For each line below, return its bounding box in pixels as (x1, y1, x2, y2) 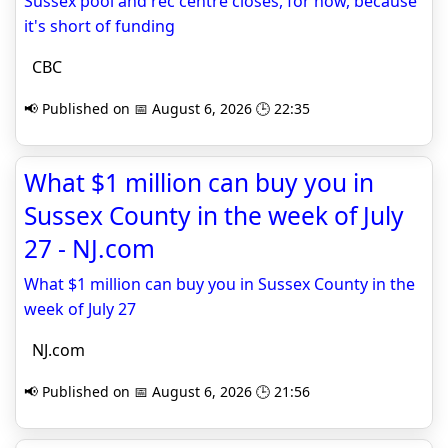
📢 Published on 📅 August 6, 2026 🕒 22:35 (24, 99, 310, 118)
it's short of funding (24, 15, 175, 37)
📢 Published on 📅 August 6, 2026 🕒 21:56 (24, 382, 310, 401)
